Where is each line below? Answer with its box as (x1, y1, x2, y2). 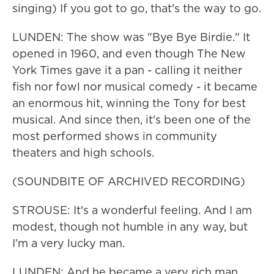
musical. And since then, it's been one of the (12, 112, 251, 127)
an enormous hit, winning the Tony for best (12, 95, 246, 111)
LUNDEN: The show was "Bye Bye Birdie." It (12, 29, 250, 45)
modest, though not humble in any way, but (12, 219, 248, 234)
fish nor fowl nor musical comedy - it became (12, 79, 257, 94)
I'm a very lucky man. (12, 235, 125, 251)
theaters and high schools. (12, 145, 154, 160)
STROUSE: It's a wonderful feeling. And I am (12, 202, 252, 218)
